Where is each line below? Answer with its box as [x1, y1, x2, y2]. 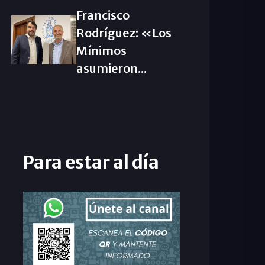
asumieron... [76, 61, 147, 76]
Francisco [76, 8, 130, 22]
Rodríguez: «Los [76, 25, 172, 40]
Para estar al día [22, 151, 159, 173]
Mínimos [76, 43, 127, 58]
